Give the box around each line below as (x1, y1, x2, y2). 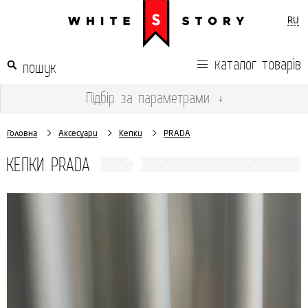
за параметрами (115, 87, 210, 108)
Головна (7, 128, 37, 138)
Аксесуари (58, 128, 98, 138)
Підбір (86, 87, 115, 108)
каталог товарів (214, 52, 301, 74)
